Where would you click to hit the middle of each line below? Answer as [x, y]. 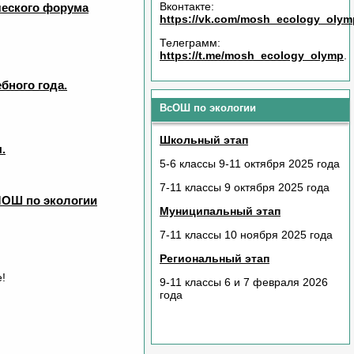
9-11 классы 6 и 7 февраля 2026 [244, 282]
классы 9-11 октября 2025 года [260, 164]
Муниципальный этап [220, 211]
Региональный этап [215, 258]
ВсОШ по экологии [208, 108]
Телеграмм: [190, 43]
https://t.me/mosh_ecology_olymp [252, 55]
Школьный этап [204, 140]
